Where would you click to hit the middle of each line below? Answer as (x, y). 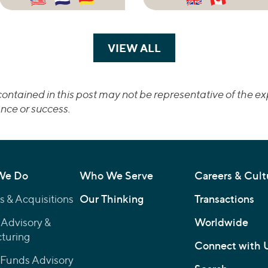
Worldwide (221, 223)
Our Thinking (112, 199)
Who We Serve (116, 176)
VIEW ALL (134, 48)
